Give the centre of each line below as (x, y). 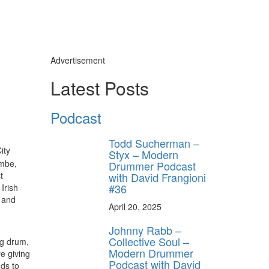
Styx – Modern (144, 154)
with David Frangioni (157, 177)
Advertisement (77, 60)
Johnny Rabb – (145, 230)
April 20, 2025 (135, 206)
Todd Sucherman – (154, 143)
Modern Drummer (151, 252)
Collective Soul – (149, 241)
